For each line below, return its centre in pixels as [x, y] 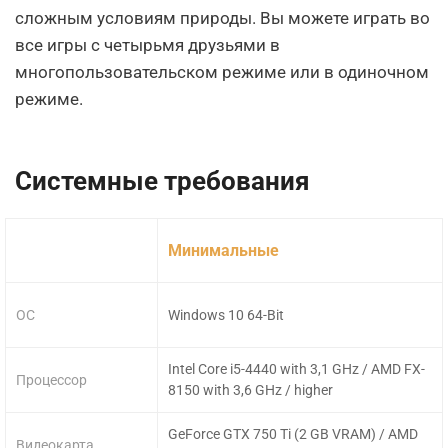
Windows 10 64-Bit [226, 314]
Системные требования [162, 181]
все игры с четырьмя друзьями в [147, 45]
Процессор [51, 379]
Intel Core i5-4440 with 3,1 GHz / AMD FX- [297, 369]
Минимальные [224, 250]
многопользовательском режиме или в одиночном [222, 72]
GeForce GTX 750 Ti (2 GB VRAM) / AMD [293, 434]
